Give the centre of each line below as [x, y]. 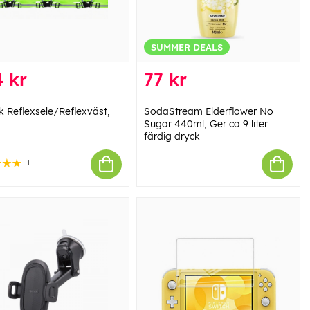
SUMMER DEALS [186, 47]
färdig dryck [172, 136]
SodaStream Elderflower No [208, 111]
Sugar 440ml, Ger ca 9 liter [206, 124]
